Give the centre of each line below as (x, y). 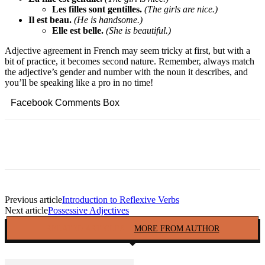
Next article (26, 210)
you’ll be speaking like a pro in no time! (79, 83)
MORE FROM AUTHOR (177, 229)
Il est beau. (50, 20)
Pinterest (171, 144)
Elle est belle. (78, 30)
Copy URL (238, 144)
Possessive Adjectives (88, 210)
